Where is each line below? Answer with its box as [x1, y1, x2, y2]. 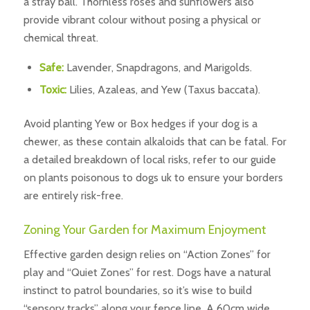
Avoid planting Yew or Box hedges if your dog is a [23, 116, 257, 130]
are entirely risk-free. [23, 188, 123, 202]
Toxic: [39, 82, 66, 96]
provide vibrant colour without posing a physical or [23, 13, 261, 27]
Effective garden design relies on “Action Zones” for [23, 248, 271, 262]
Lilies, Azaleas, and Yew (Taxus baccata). [66, 82, 260, 96]
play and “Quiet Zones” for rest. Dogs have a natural [23, 266, 271, 280]
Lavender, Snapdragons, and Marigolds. [63, 60, 252, 74]
